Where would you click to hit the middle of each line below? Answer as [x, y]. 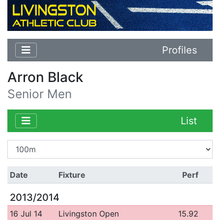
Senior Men [40, 94]
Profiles [179, 50]
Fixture [72, 175]
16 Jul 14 [26, 213]
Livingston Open [88, 213]
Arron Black [45, 77]
